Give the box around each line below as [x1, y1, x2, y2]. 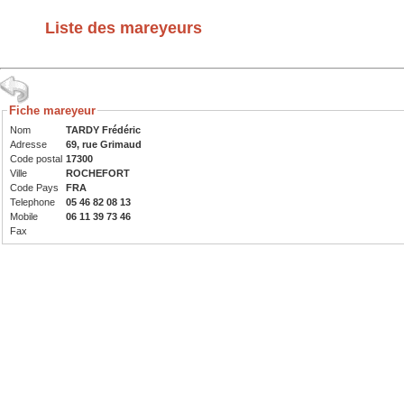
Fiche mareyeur [9, 104, 96, 117]
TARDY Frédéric [66, 124, 141, 135]
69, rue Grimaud [66, 139, 142, 150]
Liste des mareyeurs [45, 19, 202, 37]
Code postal [10, 153, 62, 164]
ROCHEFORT [66, 168, 130, 179]
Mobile [10, 211, 38, 222]
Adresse [10, 139, 47, 150]
